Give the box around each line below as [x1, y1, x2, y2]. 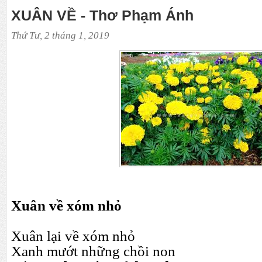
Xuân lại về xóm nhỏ [11, 227, 135, 244]
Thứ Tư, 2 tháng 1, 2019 [11, 29, 109, 42]
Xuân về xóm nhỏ [11, 197, 122, 214]
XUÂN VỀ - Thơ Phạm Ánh [11, 6, 194, 23]
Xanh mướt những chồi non [11, 243, 175, 260]
